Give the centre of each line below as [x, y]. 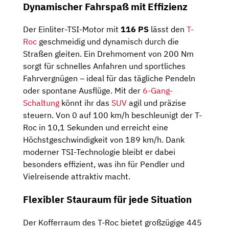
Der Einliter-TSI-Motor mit [72, 29]
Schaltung [41, 103]
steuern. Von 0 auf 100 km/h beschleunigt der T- [112, 115]
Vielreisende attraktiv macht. [77, 177]
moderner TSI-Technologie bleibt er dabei [99, 152]
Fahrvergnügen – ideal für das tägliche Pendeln [109, 78]
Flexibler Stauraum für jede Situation [107, 200]
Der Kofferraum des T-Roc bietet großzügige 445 [112, 222]
